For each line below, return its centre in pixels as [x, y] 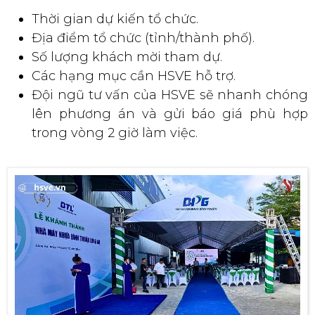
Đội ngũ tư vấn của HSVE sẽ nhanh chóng [170, 95]
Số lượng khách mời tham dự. [127, 57]
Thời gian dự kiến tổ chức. [115, 19]
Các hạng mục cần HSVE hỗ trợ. [134, 76]
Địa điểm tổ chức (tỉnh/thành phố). [143, 38]
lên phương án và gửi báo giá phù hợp [170, 114]
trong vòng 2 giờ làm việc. [115, 133]
